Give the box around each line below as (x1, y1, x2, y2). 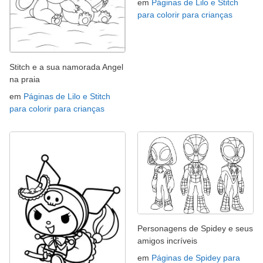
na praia (9, 75, 40, 85)
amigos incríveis (137, 235, 197, 245)
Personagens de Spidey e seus (137, 223, 253, 233)
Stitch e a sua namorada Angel (9, 62, 123, 72)
